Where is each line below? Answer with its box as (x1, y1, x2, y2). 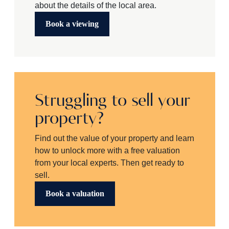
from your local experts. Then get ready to (34, 158, 184, 167)
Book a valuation (45, 189, 104, 198)
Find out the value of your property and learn (34, 134, 194, 143)
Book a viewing (45, 19, 99, 28)
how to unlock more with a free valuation (34, 146, 180, 155)
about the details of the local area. (34, 1, 156, 10)
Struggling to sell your (34, 93, 190, 109)
